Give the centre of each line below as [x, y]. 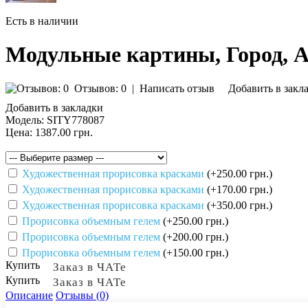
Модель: [25, 120]
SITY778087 [74, 120]
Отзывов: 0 [100, 88]
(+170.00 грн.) [240, 189]
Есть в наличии [42, 21]
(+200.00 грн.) [196, 236]
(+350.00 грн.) [240, 205]
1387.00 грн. [63, 132]
